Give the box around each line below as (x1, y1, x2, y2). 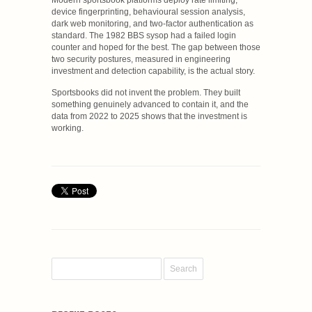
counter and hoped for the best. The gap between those (52, 42, 260, 52)
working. (52, 123, 84, 133)
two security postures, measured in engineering (52, 54, 231, 64)
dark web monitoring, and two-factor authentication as (52, 18, 253, 29)
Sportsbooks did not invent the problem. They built (52, 87, 240, 97)
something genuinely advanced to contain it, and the (52, 99, 249, 109)
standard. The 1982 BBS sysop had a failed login (52, 30, 236, 40)
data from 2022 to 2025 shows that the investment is (52, 111, 247, 121)
